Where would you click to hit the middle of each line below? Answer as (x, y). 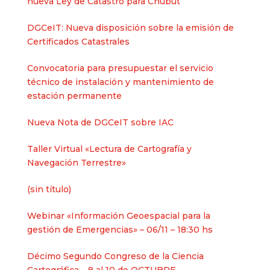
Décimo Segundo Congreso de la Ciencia (115, 256)
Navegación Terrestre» (76, 163)
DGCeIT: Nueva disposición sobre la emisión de (130, 28)
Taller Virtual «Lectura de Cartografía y (109, 149)
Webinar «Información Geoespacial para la (118, 216)
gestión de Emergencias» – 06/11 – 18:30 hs (120, 230)
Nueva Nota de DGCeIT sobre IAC (100, 122)
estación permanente (74, 96)
